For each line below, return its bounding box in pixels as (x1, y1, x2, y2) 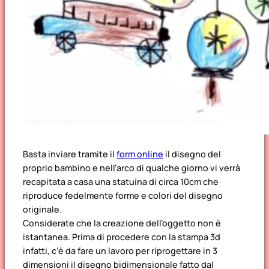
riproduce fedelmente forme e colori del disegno (23, 189, 223, 201)
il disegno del (163, 148, 221, 160)
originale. (23, 203, 62, 215)
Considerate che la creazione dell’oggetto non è (23, 217, 221, 229)
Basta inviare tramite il (23, 148, 116, 160)
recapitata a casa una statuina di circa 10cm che (23, 175, 219, 187)
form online (116, 148, 163, 160)
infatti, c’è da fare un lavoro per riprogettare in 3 (23, 244, 217, 256)
